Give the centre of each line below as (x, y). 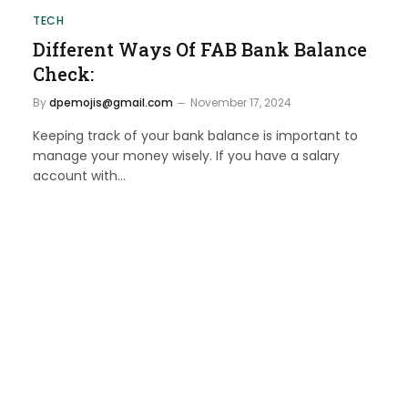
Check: (63, 73)
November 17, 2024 (241, 102)
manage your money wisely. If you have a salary (186, 155)
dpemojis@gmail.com (111, 102)
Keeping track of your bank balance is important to (195, 135)
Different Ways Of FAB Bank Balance (200, 49)
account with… (79, 175)
